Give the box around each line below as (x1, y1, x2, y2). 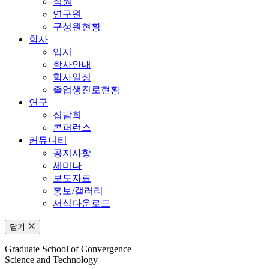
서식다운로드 (53, 198, 110, 209)
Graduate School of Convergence (5, 244, 131, 255)
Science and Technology (5, 255, 98, 265)
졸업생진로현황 (53, 85, 120, 95)
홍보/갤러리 (53, 186, 103, 196)
